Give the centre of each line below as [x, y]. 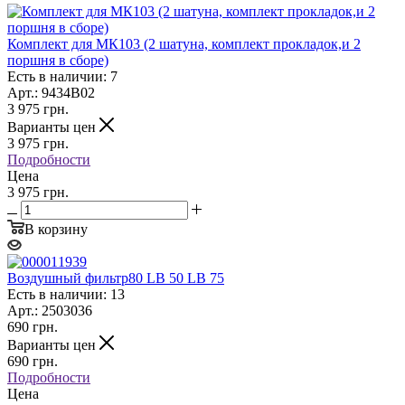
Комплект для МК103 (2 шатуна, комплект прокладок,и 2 [184, 43]
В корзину [56, 229]
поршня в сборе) [58, 60]
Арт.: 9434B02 [51, 92]
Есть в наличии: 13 [66, 294]
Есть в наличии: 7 [62, 76]
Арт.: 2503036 [50, 310]
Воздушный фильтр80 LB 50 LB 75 [116, 278]
